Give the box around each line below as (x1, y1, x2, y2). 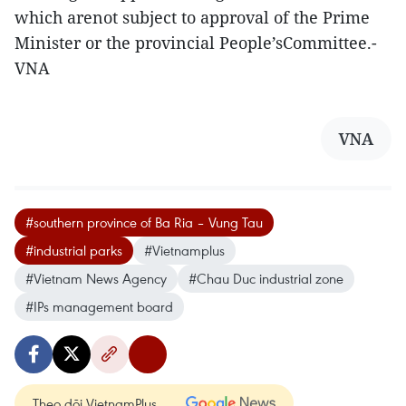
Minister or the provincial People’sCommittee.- (14, 31, 377, 53)
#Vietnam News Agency (25, 268, 167, 287)
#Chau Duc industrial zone (188, 268, 343, 287)
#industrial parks (25, 240, 122, 259)
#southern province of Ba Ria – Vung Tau (25, 212, 263, 231)
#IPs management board (25, 296, 173, 315)
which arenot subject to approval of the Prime (14, 5, 370, 28)
